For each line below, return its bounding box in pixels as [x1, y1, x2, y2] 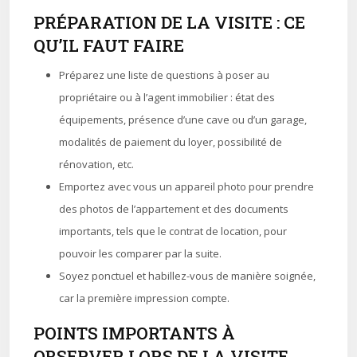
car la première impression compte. [59, 291, 229, 305]
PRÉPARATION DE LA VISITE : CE [33, 11, 305, 33]
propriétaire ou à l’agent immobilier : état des [59, 90, 275, 104]
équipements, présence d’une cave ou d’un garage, [59, 112, 307, 127]
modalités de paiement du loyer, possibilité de [59, 135, 282, 149]
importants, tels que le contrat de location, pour [59, 224, 287, 238]
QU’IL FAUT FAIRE [33, 34, 184, 57]
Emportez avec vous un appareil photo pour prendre [59, 179, 314, 194]
